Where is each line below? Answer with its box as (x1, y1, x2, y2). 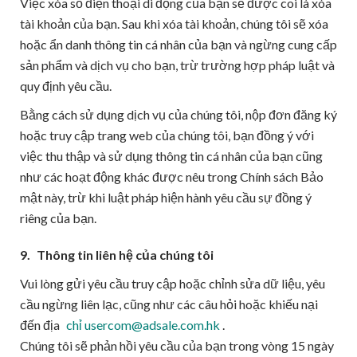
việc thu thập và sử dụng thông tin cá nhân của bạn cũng (20, 148, 323, 163)
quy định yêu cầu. (20, 78, 112, 93)
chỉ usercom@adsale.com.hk (66, 317, 220, 332)
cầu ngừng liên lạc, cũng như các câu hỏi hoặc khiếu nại (20, 296, 318, 312)
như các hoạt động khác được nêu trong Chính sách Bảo (20, 169, 324, 184)
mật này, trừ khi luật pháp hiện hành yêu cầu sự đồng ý (20, 190, 312, 205)
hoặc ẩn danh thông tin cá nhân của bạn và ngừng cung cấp (20, 37, 337, 52)
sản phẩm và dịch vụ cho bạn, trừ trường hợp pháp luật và (20, 57, 335, 73)
